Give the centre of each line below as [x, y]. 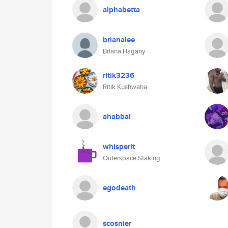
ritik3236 [119, 75]
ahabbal [117, 117]
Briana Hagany [124, 51]
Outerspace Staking [132, 158]
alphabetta [121, 10]
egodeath [119, 188]
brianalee [119, 40]
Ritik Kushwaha [125, 87]
